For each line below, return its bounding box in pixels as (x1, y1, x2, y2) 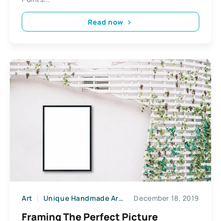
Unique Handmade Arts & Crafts (41, 193, 118, 203)
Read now (88, 17, 123, 27)
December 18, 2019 (134, 193, 199, 203)
